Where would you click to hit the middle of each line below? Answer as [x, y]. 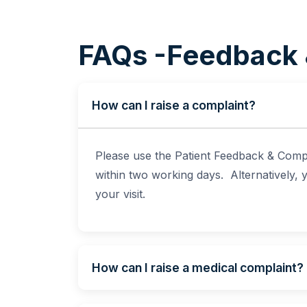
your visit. [122, 194]
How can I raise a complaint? [173, 105]
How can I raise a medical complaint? [197, 268]
